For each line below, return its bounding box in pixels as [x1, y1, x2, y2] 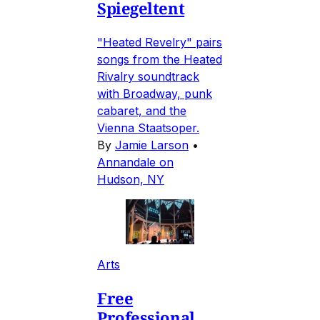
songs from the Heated [97, 51, 222, 66]
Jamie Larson [115, 137, 189, 152]
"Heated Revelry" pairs [97, 34, 222, 49]
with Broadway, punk [97, 86, 212, 101]
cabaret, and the [97, 103, 186, 118]
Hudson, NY [97, 171, 164, 186]
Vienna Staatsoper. [97, 120, 199, 135]
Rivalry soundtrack [97, 69, 199, 84]
